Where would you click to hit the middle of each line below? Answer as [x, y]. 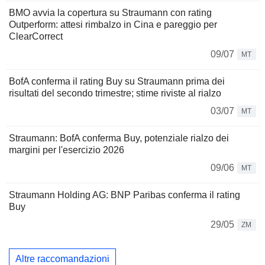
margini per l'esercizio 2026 [67, 150]
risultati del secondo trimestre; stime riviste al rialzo [115, 93]
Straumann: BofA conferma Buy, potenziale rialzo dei [119, 138]
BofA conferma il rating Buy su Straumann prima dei [117, 82]
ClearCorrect [36, 37]
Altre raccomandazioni [62, 258]
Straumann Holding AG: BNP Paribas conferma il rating [125, 195]
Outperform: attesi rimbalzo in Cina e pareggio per [113, 25]
